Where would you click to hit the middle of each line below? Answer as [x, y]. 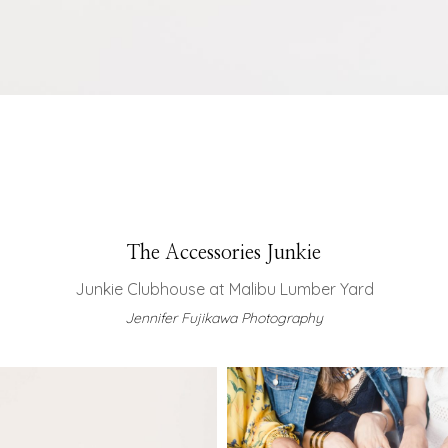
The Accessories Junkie [224, 253]
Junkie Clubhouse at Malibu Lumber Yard [224, 289]
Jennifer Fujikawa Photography [224, 318]
